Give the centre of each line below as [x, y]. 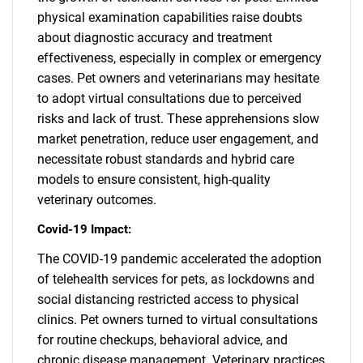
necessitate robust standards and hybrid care [166, 159]
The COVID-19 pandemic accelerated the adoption [179, 259]
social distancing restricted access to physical [168, 299]
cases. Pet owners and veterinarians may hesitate [178, 78]
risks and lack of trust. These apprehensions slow [178, 119]
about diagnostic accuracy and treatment [155, 38]
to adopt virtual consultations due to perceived [169, 98]
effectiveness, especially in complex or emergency [179, 58]
